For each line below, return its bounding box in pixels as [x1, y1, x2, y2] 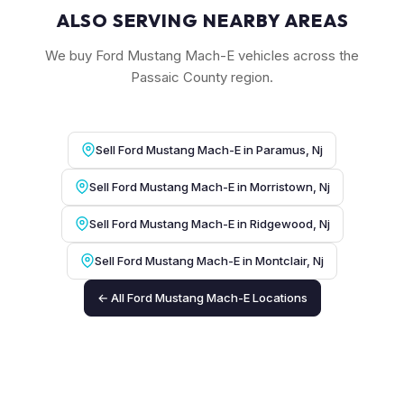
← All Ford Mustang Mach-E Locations [96, 289, 308, 305]
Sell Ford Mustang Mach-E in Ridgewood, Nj [88, 216, 330, 231]
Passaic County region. [131, 68, 273, 86]
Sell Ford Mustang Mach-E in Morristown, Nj [88, 179, 330, 194]
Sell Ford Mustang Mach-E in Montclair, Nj [95, 252, 324, 268]
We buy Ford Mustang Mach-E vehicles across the [45, 46, 359, 64]
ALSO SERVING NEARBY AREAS [55, 8, 349, 32]
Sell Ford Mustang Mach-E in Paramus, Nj [96, 142, 323, 157]
